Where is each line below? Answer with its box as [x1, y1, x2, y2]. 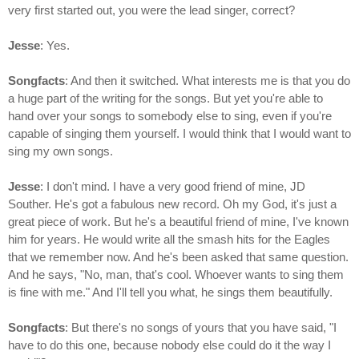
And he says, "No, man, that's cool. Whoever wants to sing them [8, 268, 344, 282]
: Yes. [40, 38, 70, 53]
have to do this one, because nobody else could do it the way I [8, 338, 331, 353]
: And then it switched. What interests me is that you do [65, 74, 350, 88]
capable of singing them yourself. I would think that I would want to [8, 127, 351, 141]
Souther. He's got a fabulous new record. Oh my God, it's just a [8, 197, 337, 212]
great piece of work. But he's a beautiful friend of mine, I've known [8, 215, 349, 229]
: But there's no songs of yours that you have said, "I [65, 321, 337, 335]
